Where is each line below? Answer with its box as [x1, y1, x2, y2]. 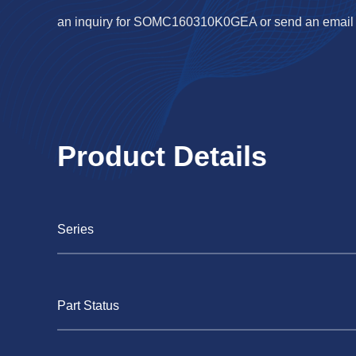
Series [57, 222, 94, 236]
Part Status [57, 299, 119, 312]
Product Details [57, 140, 267, 172]
